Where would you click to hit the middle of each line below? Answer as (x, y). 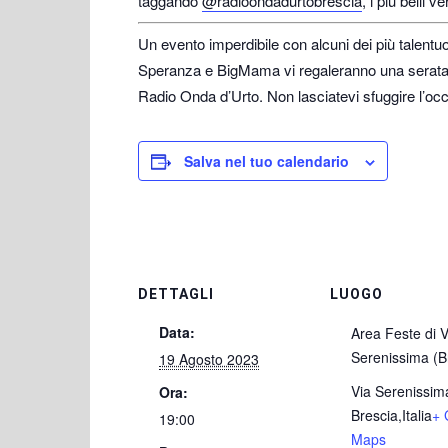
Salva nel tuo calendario (266, 161)
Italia (417, 415)
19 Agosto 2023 (209, 359)
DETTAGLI (176, 294)
